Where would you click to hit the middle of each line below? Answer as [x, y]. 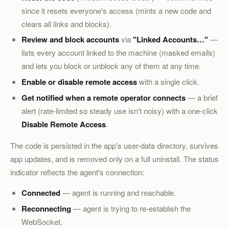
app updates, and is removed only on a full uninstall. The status [114, 158]
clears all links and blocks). [67, 24]
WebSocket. [42, 222]
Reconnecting [47, 209]
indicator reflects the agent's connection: [77, 172]
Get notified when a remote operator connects [104, 97]
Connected [41, 193]
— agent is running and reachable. [118, 193]
